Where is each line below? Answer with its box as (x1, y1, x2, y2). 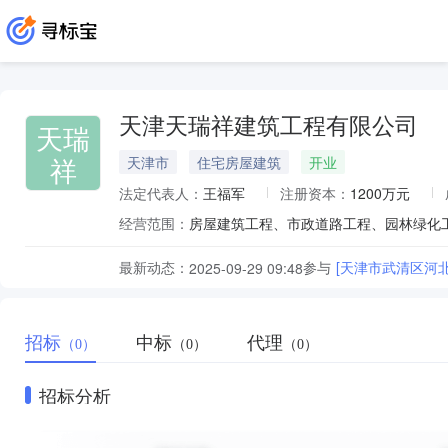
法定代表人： (119, 183, 203, 203)
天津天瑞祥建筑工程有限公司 (119, 114, 418, 139)
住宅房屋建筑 (197, 152, 281, 172)
